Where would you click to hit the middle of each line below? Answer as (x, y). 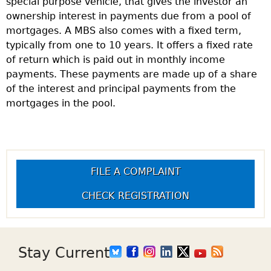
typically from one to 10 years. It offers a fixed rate (129, 45)
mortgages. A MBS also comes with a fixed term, (124, 30)
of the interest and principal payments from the (121, 88)
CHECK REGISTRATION (135, 195)
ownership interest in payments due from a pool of (129, 16)
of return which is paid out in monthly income (116, 59)
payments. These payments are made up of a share (132, 74)
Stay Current (64, 253)
